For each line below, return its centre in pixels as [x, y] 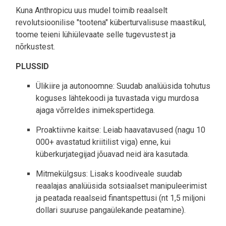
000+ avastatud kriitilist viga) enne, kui [103, 142]
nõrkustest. [35, 46]
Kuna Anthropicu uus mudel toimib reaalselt [92, 10]
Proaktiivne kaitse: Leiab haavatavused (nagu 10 [121, 130]
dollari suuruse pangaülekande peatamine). [111, 210]
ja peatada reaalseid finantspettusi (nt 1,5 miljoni [121, 198]
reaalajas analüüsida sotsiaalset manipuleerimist [121, 186]
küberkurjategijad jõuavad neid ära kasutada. [112, 154]
